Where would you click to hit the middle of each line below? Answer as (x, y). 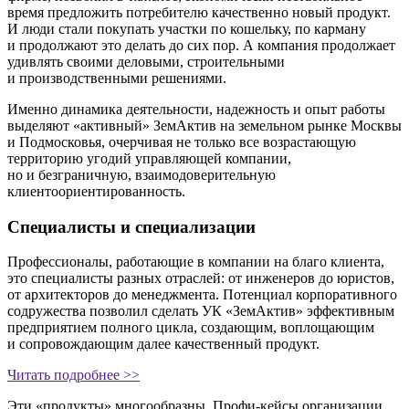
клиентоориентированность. (96, 191)
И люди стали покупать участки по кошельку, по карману (187, 28)
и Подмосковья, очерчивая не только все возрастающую (182, 142)
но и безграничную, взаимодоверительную (142, 174)
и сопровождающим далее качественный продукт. (163, 344)
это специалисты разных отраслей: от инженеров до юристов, (201, 278)
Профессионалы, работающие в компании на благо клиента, (196, 262)
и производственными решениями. (117, 78)
